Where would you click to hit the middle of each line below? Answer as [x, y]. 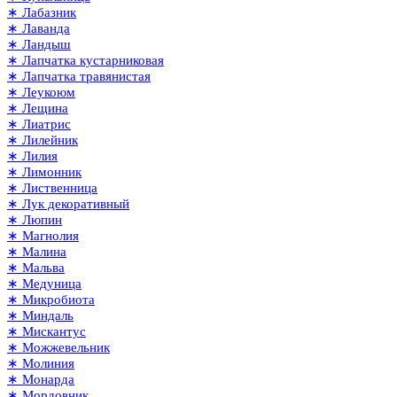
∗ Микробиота [51, 299]
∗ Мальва [36, 267]
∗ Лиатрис [39, 124]
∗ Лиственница [52, 187]
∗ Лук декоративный [68, 203]
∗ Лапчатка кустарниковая [86, 60]
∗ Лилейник [43, 140]
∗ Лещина [38, 108]
